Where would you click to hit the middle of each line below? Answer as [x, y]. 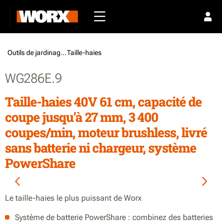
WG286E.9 [33, 78]
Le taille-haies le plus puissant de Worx [73, 198]
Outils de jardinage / [63, 53]
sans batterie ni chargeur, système [101, 148]
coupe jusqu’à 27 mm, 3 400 [82, 117]
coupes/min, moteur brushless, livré [106, 132]
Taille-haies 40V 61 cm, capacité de [103, 102]
